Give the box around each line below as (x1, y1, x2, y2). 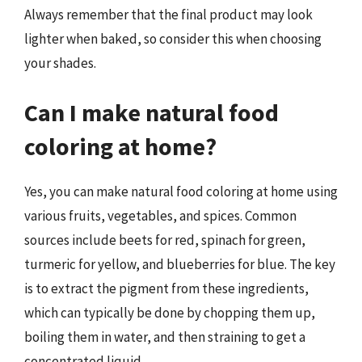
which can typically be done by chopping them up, (24, 304, 315, 322)
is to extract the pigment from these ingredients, (24, 280, 309, 297)
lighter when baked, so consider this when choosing (24, 29, 322, 48)
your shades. (24, 53, 96, 72)
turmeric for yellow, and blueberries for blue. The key (24, 255, 335, 273)
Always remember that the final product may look (24, 5, 313, 23)
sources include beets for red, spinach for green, (24, 231, 305, 249)
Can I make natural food (24, 97, 279, 128)
